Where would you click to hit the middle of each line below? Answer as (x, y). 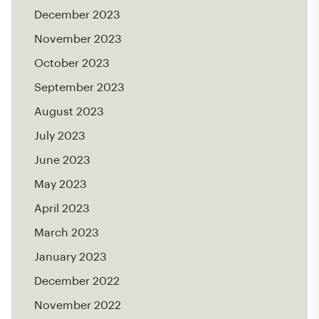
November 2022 (78, 305)
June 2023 (62, 160)
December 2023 (77, 15)
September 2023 (79, 87)
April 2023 (62, 208)
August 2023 (69, 111)
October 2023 (72, 63)
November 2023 (78, 39)
